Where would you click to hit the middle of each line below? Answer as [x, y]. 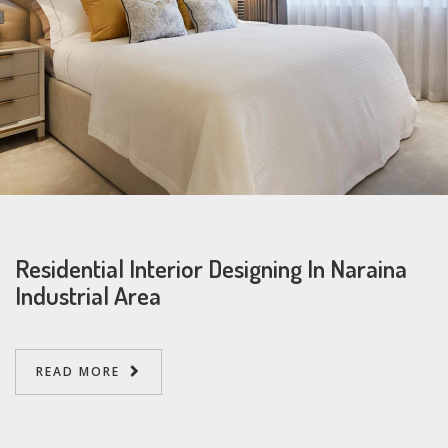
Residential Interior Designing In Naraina [211, 267]
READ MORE [78, 371]
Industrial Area [88, 294]
